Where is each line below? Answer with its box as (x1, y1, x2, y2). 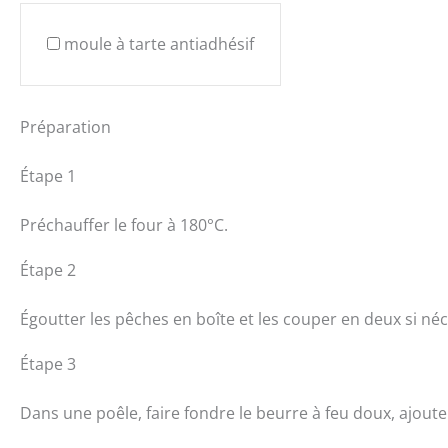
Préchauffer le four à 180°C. (20, 213, 228, 236)
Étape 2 (20, 258, 76, 281)
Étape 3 (20, 352, 76, 375)
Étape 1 (20, 164, 76, 187)
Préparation (20, 115, 111, 138)
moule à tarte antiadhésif (64, 32, 254, 55)
